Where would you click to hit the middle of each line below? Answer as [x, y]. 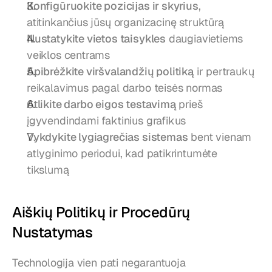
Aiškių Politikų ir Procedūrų [101, 212]
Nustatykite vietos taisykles [96, 39]
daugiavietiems [204, 39]
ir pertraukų [224, 72]
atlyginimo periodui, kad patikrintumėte [122, 154]
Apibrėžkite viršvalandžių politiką [110, 72]
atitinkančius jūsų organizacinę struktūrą [125, 22]
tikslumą [48, 170]
